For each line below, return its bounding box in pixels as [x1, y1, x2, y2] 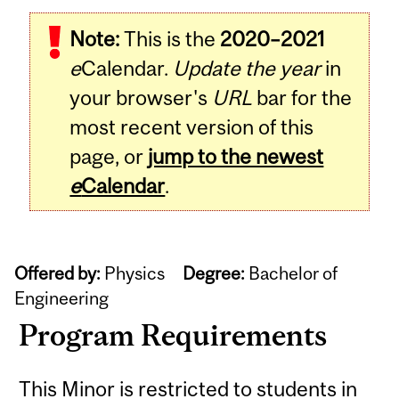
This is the [119, 27, 221, 52]
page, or [69, 144, 149, 169]
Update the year [173, 56, 322, 81]
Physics [101, 263, 183, 284]
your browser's [69, 85, 213, 110]
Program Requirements [19, 318, 328, 352]
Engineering [14, 288, 110, 309]
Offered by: [14, 263, 102, 284]
